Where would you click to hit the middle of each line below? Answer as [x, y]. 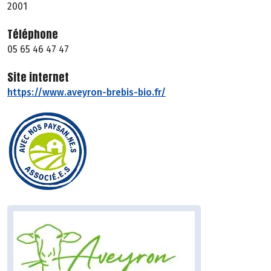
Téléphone [33, 34]
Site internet [38, 77]
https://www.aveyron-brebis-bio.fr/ [87, 93]
